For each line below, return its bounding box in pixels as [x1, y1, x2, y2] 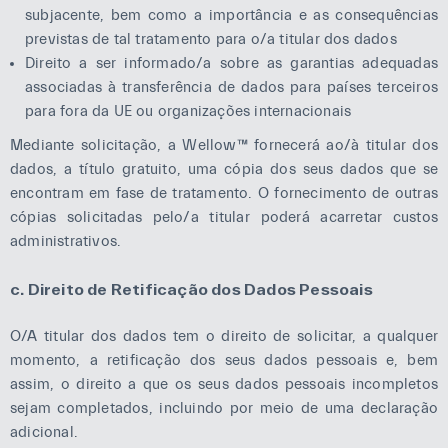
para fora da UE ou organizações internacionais [25, 103, 352, 120]
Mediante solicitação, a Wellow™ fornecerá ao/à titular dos [10, 137, 438, 154]
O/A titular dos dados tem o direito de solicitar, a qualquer [10, 328, 438, 345]
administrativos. [10, 233, 122, 250]
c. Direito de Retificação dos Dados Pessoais [10, 279, 373, 298]
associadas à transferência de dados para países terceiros [25, 79, 438, 96]
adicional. [10, 424, 78, 441]
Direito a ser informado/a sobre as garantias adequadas [25, 55, 438, 72]
